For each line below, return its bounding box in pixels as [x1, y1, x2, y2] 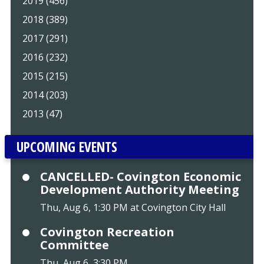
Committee [39, 236, 109, 253]
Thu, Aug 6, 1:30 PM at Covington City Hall [39, 200, 226, 214]
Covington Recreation [39, 223, 174, 240]
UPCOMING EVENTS [16, 137, 117, 156]
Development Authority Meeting [39, 181, 239, 197]
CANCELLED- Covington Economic [39, 168, 241, 184]
